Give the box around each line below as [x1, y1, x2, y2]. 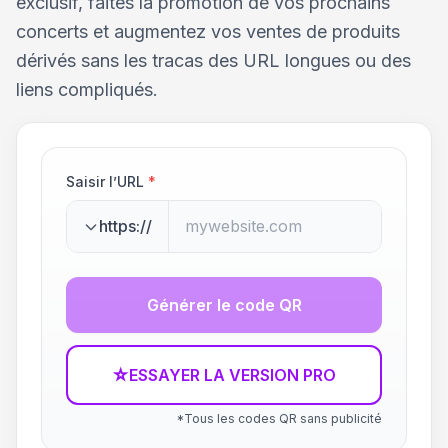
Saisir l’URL [66, 173, 144, 190]
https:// [99, 216, 152, 236]
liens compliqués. [16, 79, 158, 100]
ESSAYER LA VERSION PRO [129, 365, 336, 385]
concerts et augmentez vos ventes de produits [16, 21, 400, 42]
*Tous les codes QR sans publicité [176, 411, 382, 426]
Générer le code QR [146, 295, 302, 315]
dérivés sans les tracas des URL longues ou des [16, 50, 411, 71]
